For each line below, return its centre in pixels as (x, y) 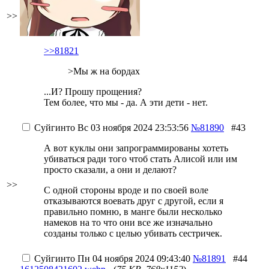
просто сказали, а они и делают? (110, 170)
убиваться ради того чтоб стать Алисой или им (141, 159)
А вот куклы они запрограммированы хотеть (136, 148)
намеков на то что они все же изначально (128, 222)
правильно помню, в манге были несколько (133, 212)
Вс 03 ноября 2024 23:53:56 (132, 128)
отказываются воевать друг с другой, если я (134, 201)
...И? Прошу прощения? (93, 92)
